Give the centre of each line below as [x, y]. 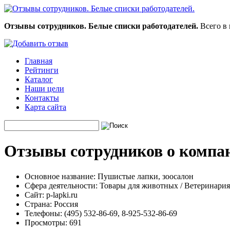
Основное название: [60, 176]
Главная [39, 61]
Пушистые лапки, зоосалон [145, 176]
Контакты [42, 98]
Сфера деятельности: [61, 185]
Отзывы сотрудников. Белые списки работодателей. [101, 26]
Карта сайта [45, 107]
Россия [65, 204]
